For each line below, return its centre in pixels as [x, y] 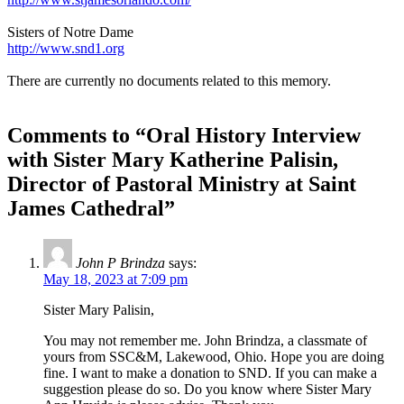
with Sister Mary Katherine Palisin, [173, 160]
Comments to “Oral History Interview [184, 136]
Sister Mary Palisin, [99, 309]
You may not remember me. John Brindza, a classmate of [205, 340]
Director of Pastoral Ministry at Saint [182, 184]
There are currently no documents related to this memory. [169, 81]
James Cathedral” [91, 209]
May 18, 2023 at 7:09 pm [115, 279]
